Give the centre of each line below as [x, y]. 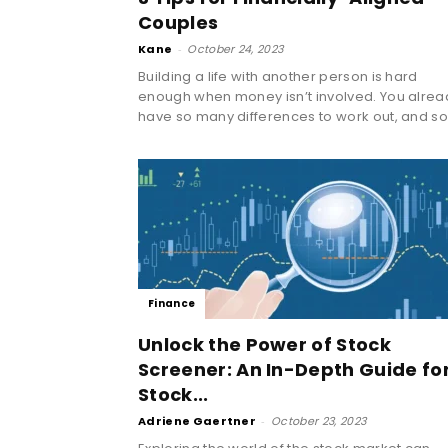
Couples [178, 22]
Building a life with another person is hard [278, 76]
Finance [172, 303]
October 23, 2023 [319, 420]
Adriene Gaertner [197, 420]
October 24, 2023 [235, 48]
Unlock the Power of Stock [265, 344]
